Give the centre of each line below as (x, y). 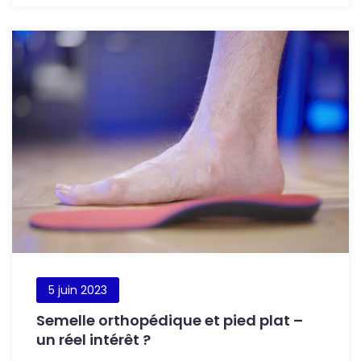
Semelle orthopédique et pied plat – (170, 320)
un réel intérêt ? (93, 339)
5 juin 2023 (78, 290)
